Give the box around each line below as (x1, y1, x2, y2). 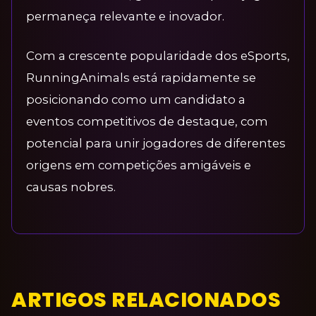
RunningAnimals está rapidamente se (26, 71, 256, 85)
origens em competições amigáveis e (26, 158, 251, 172)
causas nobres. (26, 180, 116, 194)
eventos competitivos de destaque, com (26, 114, 268, 128)
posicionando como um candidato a (26, 92, 245, 107)
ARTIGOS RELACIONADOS (11, 286, 281, 314)
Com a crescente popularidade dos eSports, (26, 49, 290, 63)
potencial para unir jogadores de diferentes (26, 136, 286, 150)
